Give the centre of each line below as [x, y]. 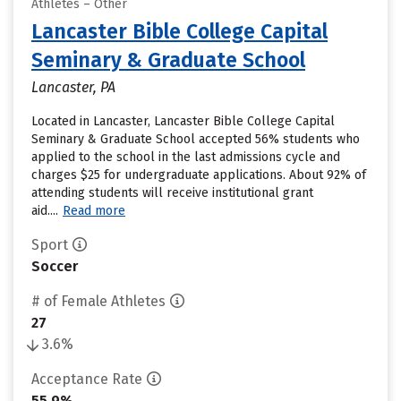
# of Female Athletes [98, 301]
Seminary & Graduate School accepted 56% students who [196, 139]
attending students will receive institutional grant [172, 193]
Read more [94, 211]
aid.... [45, 211]
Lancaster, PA [73, 87]
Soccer [55, 266]
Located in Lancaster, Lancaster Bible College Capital [183, 121]
